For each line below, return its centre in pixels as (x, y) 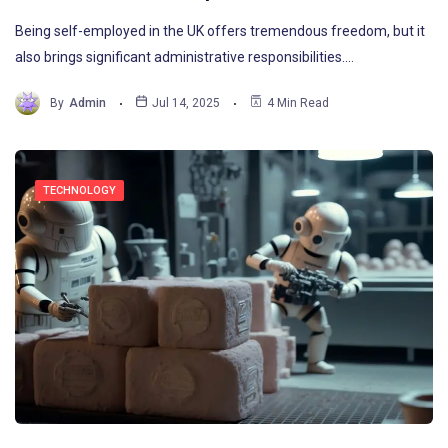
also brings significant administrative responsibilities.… (184, 57)
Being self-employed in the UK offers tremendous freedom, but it (220, 31)
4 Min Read (298, 102)
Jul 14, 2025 (186, 102)
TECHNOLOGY (79, 191)
